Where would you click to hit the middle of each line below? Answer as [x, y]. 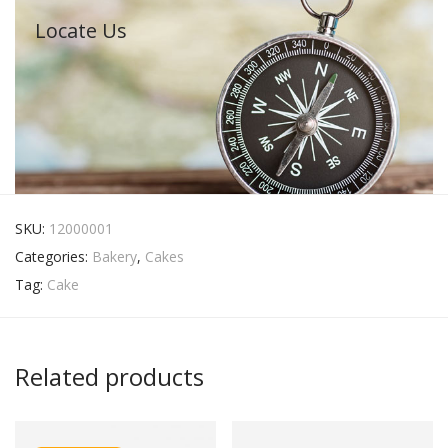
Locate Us [81, 30]
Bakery [114, 256]
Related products [109, 376]
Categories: [53, 256]
